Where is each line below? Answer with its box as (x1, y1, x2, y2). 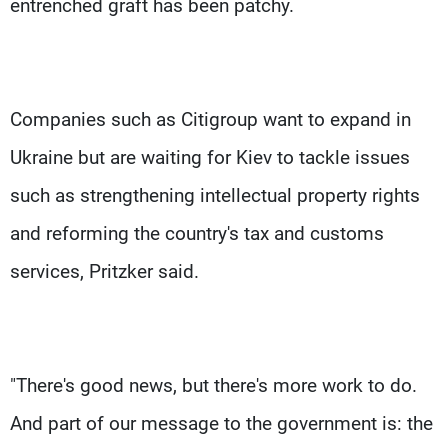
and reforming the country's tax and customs (10, 221, 384, 245)
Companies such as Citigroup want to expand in (10, 107, 411, 131)
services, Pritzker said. (10, 259, 199, 283)
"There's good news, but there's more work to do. (10, 373, 417, 397)
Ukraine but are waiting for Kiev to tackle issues (10, 145, 410, 169)
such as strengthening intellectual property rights (10, 183, 420, 207)
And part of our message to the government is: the (10, 411, 433, 435)
